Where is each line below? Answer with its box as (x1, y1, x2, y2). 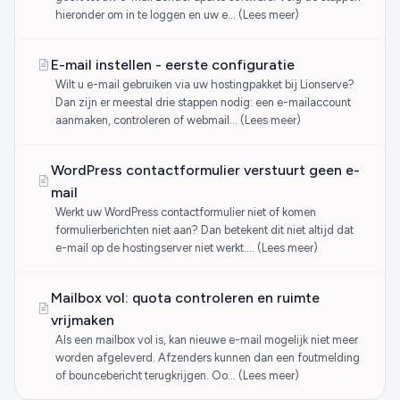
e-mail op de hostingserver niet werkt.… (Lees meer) (54, 241, 318, 254)
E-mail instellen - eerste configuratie (51, 56, 295, 73)
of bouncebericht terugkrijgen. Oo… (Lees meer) (54, 369, 299, 382)
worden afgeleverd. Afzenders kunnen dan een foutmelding (54, 351, 360, 364)
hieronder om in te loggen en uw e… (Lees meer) (54, 8, 299, 21)
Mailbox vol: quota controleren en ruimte (51, 289, 320, 306)
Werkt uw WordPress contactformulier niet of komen (54, 205, 316, 219)
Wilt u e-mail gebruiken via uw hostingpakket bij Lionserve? (54, 78, 354, 91)
